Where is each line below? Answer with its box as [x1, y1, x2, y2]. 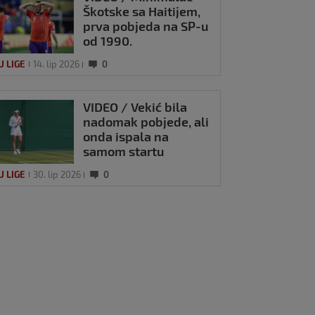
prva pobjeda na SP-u [83, 18, 210, 34]
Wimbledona [83, 157, 159, 174]
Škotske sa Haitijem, [83, 4, 201, 20]
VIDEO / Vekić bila [83, 98, 188, 115]
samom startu [83, 143, 165, 159]
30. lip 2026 [33, 168, 82, 180]
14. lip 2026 [33, 58, 80, 70]
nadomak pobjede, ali [83, 113, 210, 129]
